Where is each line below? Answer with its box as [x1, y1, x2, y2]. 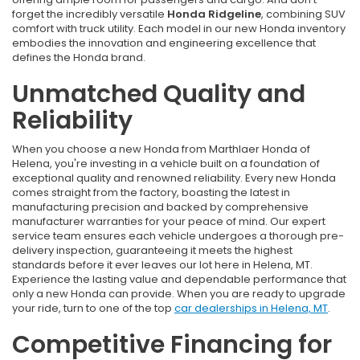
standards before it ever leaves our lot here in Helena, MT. [12, 257, 313, 273]
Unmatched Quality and [12, 77, 305, 112]
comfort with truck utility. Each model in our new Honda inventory [12, 21, 346, 37]
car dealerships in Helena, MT [174, 301, 328, 317]
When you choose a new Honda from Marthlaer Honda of [12, 141, 310, 157]
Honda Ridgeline [167, 6, 261, 22]
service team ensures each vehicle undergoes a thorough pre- [12, 228, 344, 244]
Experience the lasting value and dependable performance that [12, 272, 346, 288]
